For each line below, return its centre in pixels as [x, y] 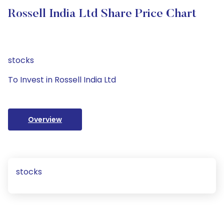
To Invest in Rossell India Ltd [62, 80]
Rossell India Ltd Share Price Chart [102, 14]
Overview [45, 119]
